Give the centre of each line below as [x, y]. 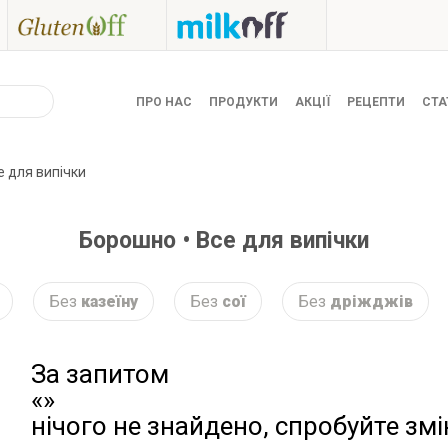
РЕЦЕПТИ [375, 101]
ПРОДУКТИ [243, 101]
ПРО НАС [163, 101]
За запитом [99, 373]
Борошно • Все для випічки [224, 240]
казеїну [110, 301]
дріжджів [372, 301]
